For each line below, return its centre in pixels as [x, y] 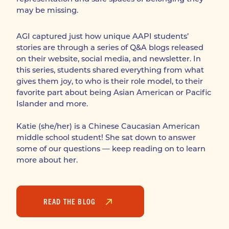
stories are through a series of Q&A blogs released [110, 48]
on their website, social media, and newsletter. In [109, 59]
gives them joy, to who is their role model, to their [110, 82]
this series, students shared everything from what [110, 70]
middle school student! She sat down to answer [106, 138]
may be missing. [47, 10]
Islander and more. [53, 104]
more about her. [47, 160]
